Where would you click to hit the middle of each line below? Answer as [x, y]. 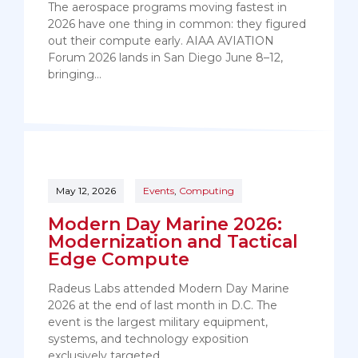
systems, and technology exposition [148, 339]
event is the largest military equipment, [158, 322]
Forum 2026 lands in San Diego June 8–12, [165, 58]
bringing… [75, 75]
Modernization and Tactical [173, 242]
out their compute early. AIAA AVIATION [161, 41]
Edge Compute [119, 260]
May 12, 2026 [86, 191]
